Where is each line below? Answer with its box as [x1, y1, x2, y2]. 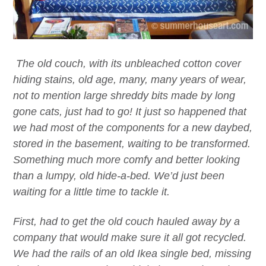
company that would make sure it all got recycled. [13, 231, 246, 243]
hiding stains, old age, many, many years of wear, [13, 74, 246, 86]
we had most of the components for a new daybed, [13, 122, 252, 134]
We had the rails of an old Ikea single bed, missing [13, 247, 251, 259]
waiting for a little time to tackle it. [13, 186, 170, 198]
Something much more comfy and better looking [13, 154, 240, 166]
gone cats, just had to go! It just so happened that [13, 106, 246, 118]
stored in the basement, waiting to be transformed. [13, 138, 251, 150]
